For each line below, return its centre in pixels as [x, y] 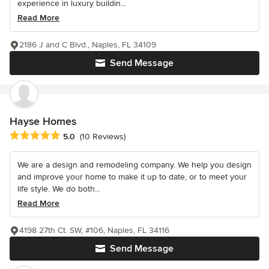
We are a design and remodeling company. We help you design [134, 165]
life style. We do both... [59, 189]
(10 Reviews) [103, 136]
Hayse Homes [43, 122]
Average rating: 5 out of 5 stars [73, 135]
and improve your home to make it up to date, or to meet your [132, 177]
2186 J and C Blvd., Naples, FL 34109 [88, 45]
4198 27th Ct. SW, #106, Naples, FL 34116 [94, 230]
